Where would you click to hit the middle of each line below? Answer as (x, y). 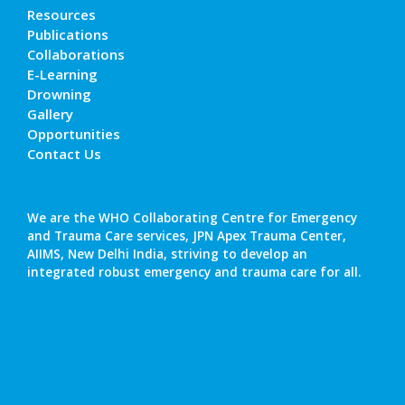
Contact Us (64, 153)
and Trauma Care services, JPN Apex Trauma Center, (187, 235)
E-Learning (62, 74)
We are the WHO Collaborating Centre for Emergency (192, 217)
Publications (68, 34)
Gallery (50, 113)
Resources (61, 14)
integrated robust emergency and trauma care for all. (194, 272)
